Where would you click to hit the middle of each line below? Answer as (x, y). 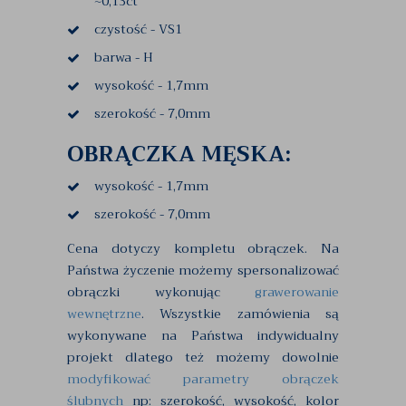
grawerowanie (297, 291)
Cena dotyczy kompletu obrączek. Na (203, 248)
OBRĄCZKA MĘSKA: (179, 154)
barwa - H (124, 57)
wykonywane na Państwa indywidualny (203, 335)
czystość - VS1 (138, 29)
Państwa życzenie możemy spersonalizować (203, 270)
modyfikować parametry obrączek (203, 378)
